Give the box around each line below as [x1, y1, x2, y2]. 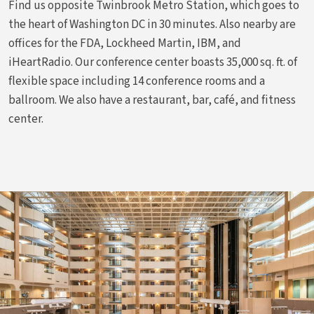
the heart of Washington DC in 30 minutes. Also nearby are [8, 16, 296, 33]
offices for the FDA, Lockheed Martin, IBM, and [8, 35, 241, 52]
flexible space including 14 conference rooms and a [8, 73, 265, 90]
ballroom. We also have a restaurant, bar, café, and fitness [8, 92, 296, 109]
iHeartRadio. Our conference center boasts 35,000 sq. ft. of [8, 54, 297, 71]
